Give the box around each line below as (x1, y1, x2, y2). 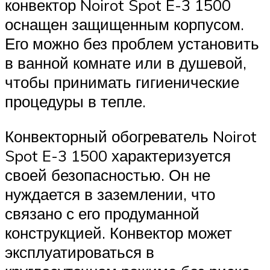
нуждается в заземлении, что (5, 184, 215, 204)
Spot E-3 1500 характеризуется (5, 145, 231, 165)
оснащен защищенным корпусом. (5, 14, 244, 34)
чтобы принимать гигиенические (5, 72, 239, 92)
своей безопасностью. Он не (5, 165, 210, 184)
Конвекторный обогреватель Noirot (5, 126, 257, 146)
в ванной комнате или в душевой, (5, 53, 246, 73)
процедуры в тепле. (5, 92, 146, 111)
